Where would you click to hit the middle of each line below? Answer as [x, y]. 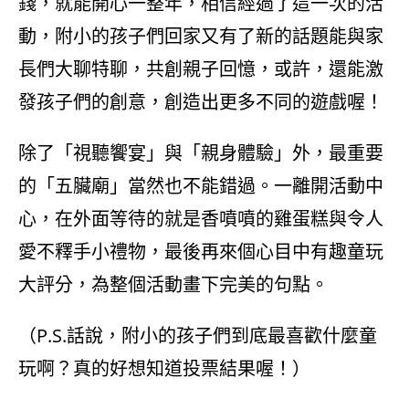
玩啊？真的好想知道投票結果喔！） [164, 368]
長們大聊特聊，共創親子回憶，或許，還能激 [201, 69]
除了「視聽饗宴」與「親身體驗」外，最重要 [201, 153]
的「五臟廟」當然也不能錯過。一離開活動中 [201, 186]
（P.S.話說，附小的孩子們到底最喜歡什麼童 [198, 336]
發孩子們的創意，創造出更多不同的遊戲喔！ [201, 102]
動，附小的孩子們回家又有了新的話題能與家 [201, 36]
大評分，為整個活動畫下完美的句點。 [173, 284]
